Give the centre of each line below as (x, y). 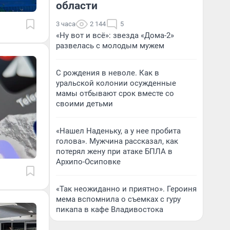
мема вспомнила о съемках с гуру (118, 199)
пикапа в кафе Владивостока (110, 209)
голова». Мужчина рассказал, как (117, 141)
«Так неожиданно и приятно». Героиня (126, 189)
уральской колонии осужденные (116, 83)
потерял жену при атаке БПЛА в (114, 151)
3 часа (66, 24)
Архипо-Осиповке (88, 162)
